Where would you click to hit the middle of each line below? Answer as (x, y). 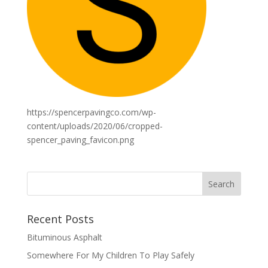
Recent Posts (60, 219)
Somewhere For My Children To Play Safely (110, 255)
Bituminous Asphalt (64, 237)
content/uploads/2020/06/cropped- (95, 126)
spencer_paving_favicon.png (80, 140)
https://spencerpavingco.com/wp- (91, 112)
